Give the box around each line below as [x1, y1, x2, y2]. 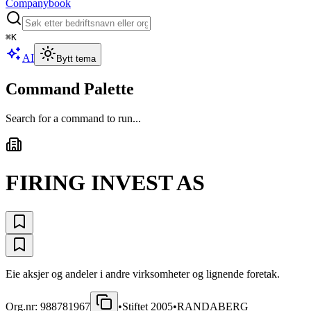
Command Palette [6, 79, 134, 98]
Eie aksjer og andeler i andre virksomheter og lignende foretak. [6, 267, 280, 280]
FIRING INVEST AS [6, 170, 205, 196]
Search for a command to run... [6, 112, 141, 124]
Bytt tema [56, 53, 96, 64]
